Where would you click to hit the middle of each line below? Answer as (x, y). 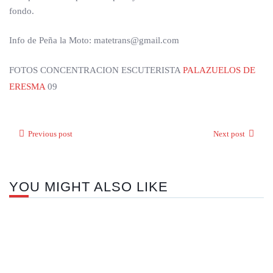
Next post (229, 134)
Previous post (50, 134)
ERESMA (27, 87)
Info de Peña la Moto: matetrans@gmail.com (94, 40)
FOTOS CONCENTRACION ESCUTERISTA (96, 70)
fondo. (22, 11)
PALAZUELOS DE (219, 70)
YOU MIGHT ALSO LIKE (89, 187)
